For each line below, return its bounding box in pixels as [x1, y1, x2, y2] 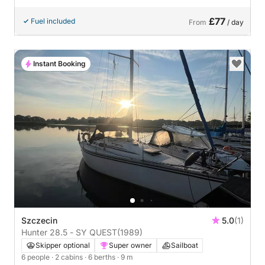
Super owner [109, 240, 152, 250]
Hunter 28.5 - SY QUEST [21, 227, 117, 237]
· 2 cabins [51, 252, 85, 261]
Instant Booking [33, 59, 86, 68]
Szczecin [21, 215, 57, 225]
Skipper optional [35, 240, 90, 250]
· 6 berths [85, 252, 117, 261]
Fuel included [31, 17, 75, 25]
